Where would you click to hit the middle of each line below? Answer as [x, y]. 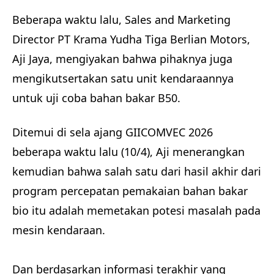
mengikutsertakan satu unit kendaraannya [123, 78]
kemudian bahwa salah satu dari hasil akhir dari [137, 171]
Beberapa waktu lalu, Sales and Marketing [121, 19]
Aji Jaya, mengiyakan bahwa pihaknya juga [122, 58]
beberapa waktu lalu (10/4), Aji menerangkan [128, 151]
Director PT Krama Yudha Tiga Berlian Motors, [131, 39]
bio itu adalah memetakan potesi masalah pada [136, 210]
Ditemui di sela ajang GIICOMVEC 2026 [113, 132]
